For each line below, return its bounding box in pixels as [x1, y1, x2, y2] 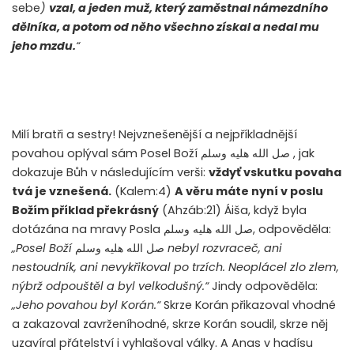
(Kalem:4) [111, 183, 175, 200]
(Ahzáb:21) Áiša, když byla [159, 202, 307, 219]
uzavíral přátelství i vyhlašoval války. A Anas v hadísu [12, 335, 313, 352]
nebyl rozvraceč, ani [168, 240, 282, 257]
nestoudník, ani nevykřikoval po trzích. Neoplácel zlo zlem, [12, 259, 339, 276]
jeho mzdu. [12, 38, 76, 55]
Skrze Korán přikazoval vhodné [164, 297, 336, 314]
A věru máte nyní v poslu [175, 183, 323, 200]
